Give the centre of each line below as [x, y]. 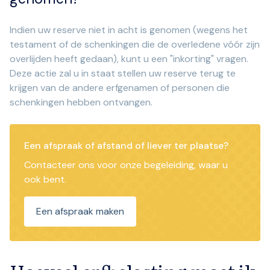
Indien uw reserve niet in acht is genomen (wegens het [129, 30]
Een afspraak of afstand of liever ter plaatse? [126, 146]
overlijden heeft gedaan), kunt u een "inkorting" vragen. [129, 59]
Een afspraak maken [80, 212]
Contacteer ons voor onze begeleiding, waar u [126, 165]
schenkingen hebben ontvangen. [81, 102]
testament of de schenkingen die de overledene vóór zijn [135, 45]
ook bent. [45, 180]
